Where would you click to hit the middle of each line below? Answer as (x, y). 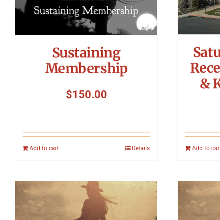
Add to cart (44, 148)
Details (141, 148)
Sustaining (86, 52)
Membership (86, 68)
